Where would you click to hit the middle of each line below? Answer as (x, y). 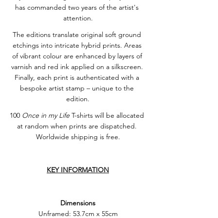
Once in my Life (46, 115)
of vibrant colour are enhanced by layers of (78, 56)
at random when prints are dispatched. (78, 126)
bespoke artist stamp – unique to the (78, 88)
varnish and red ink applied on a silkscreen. (78, 67)
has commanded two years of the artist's (78, 7)
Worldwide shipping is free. (78, 137)
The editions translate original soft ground (78, 35)
